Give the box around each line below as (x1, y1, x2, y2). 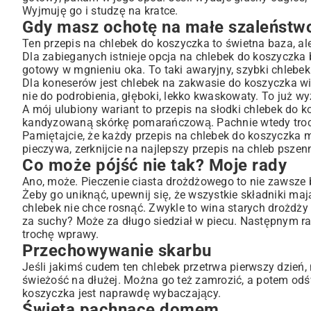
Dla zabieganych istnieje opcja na (22, 50, 196, 63)
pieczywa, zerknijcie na (22, 142, 141, 155)
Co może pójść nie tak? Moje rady (22, 155, 287, 175)
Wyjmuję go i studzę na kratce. (22, 4, 178, 17)
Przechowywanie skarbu (22, 241, 212, 260)
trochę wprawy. (22, 228, 99, 241)
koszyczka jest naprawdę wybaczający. (22, 287, 221, 300)
